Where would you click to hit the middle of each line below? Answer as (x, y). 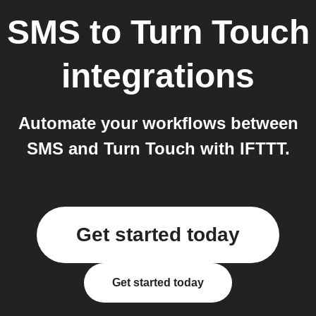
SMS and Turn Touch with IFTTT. (158, 148)
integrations (158, 76)
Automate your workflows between (158, 123)
